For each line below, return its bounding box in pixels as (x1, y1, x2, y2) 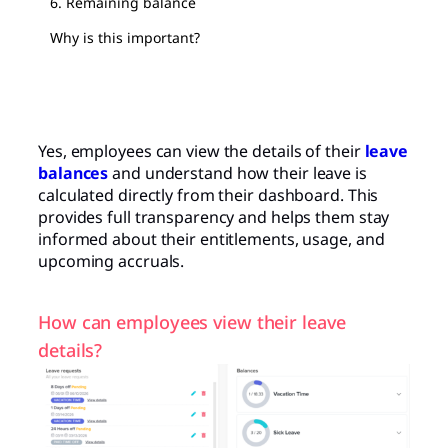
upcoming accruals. (38, 250, 185, 273)
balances (38, 162, 109, 185)
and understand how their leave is (108, 162, 367, 185)
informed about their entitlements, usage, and (38, 228, 385, 251)
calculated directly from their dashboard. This (38, 184, 379, 207)
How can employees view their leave (38, 310, 346, 335)
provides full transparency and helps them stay (38, 206, 390, 229)
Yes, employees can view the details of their (38, 140, 365, 163)
